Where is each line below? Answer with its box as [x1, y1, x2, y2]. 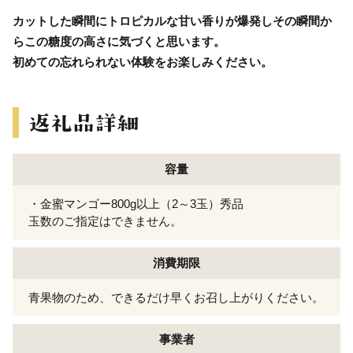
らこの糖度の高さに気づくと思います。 [13, 34, 225, 48]
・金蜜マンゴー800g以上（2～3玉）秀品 [28, 196, 243, 210]
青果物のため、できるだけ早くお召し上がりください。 [28, 290, 324, 304]
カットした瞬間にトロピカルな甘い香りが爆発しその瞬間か [13, 13, 332, 28]
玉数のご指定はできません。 [28, 214, 182, 228]
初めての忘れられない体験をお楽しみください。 [13, 54, 273, 69]
